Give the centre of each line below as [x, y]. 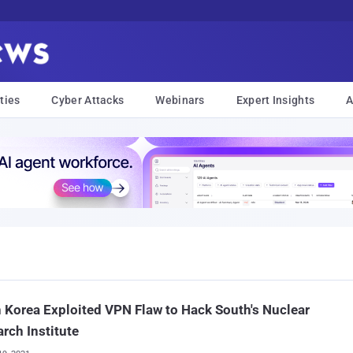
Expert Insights [275, 100]
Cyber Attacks [88, 100]
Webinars [180, 100]
